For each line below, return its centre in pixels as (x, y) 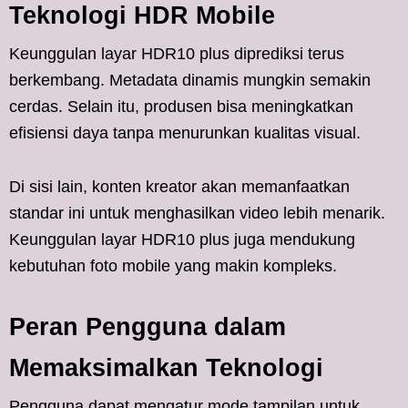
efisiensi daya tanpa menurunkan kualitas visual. (185, 133)
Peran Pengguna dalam (148, 326)
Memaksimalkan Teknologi (166, 367)
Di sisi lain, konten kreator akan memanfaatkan (179, 186)
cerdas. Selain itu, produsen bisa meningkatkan (181, 106)
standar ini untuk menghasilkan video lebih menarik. (197, 213)
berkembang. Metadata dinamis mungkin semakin (190, 80)
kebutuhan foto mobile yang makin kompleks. (173, 265)
